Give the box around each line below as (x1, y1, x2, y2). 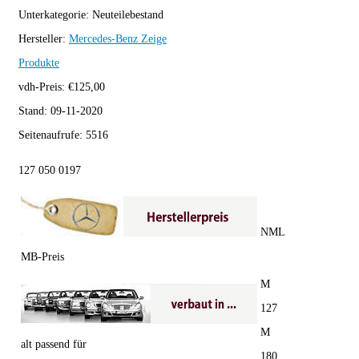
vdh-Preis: (18, 80, 68, 93)
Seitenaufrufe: (18, 128, 86, 141)
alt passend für (21, 337, 87, 350)
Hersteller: (18, 32, 69, 45)
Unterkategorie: (18, 8, 92, 21)
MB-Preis (21, 250, 64, 263)
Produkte (18, 56, 59, 69)
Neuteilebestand (92, 8, 163, 21)
